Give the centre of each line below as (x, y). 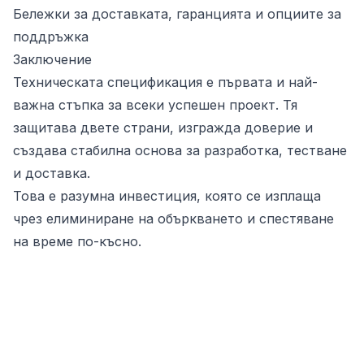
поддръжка (51, 37)
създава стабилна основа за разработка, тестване (180, 150)
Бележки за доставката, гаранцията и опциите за (177, 14)
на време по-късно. (77, 241)
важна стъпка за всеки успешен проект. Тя (155, 105)
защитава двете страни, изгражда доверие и (163, 128)
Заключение (52, 59)
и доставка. (52, 173)
